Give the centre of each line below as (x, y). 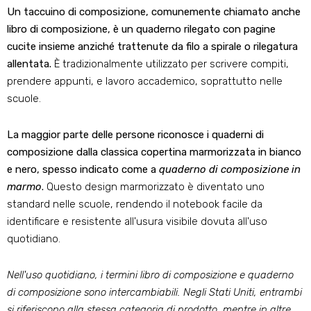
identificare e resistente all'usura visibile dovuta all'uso (137, 222)
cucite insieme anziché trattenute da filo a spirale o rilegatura (152, 47)
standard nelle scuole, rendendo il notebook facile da (135, 204)
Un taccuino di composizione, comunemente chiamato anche (154, 12)
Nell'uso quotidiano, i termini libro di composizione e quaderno (150, 275)
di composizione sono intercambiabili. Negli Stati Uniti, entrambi (154, 293)
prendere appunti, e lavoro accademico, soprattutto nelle (145, 82)
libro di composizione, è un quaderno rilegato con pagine (141, 30)
